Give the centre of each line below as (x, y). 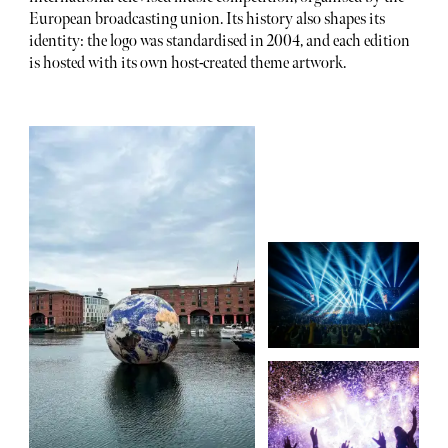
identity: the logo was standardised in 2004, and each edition (219, 41)
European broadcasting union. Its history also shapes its (206, 19)
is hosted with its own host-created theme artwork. (187, 63)
